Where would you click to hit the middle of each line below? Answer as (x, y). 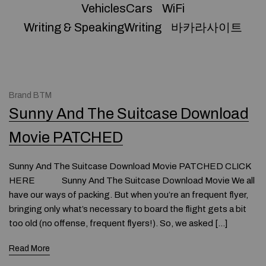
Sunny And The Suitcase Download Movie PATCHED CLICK (130, 166)
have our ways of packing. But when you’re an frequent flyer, (129, 195)
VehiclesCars (117, 8)
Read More (29, 248)
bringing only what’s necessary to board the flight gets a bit (128, 209)
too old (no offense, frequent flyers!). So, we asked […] (118, 223)
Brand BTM (30, 95)
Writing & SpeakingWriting (93, 27)
